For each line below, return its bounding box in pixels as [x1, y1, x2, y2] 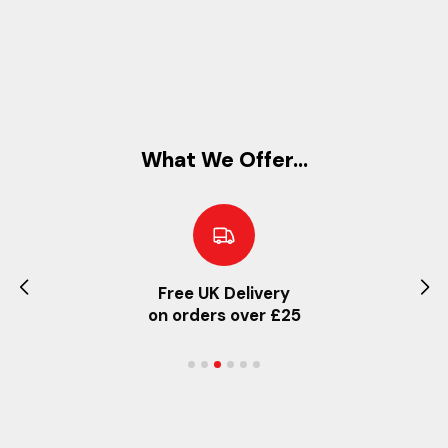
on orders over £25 [147, 303, 301, 326]
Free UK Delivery [158, 281, 290, 304]
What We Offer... [140, 145, 308, 173]
